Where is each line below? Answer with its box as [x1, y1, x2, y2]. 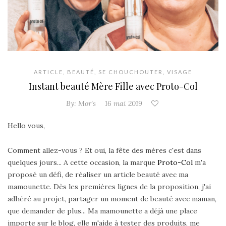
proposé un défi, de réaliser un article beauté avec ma [8, 170, 188, 180]
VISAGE [167, 69, 192, 76]
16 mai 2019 [104, 99, 142, 108]
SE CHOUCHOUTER [98, 69, 163, 76]
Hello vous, [8, 121, 45, 131]
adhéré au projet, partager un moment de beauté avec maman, [8, 194, 216, 204]
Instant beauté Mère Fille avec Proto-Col [28, 80, 198, 93]
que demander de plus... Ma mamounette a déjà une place [8, 206, 197, 216]
